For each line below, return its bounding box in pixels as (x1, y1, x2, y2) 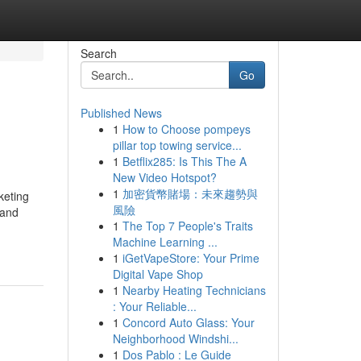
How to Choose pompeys (122, 121, 251, 137)
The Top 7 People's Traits (122, 218, 253, 234)
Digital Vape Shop (112, 266, 203, 282)
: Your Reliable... (112, 298, 197, 314)
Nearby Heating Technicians (122, 282, 266, 298)
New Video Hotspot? (112, 169, 217, 185)
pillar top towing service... (112, 137, 242, 153)
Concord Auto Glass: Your (122, 314, 255, 330)
